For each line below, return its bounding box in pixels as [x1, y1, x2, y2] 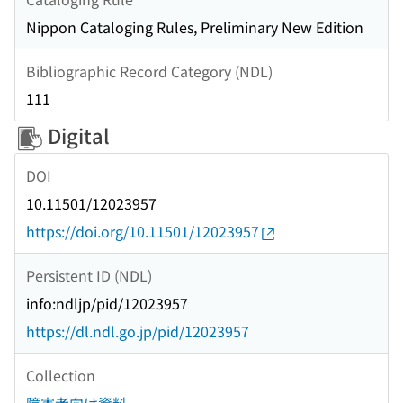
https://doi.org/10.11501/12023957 [26, 220, 259, 243]
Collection [26, 363, 95, 386]
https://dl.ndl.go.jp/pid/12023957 [26, 320, 249, 343]
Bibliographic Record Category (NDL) [26, 59, 273, 82]
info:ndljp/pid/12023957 [26, 292, 188, 315]
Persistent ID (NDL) [26, 264, 152, 286]
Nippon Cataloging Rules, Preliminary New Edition [26, 16, 363, 39]
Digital [43, 121, 110, 150]
